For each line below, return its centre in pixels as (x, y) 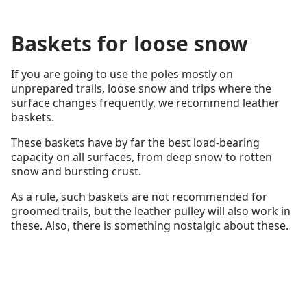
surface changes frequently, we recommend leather (145, 103)
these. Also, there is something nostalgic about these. (150, 225)
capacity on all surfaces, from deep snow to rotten (142, 157)
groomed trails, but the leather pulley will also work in (151, 211)
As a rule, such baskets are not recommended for (139, 197)
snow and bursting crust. (76, 171)
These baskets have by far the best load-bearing (135, 143)
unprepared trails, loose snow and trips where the (141, 88)
